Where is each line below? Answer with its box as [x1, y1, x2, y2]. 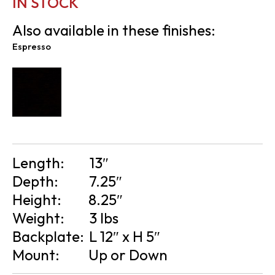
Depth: [12, 171, 61, 190]
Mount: [12, 245, 63, 264]
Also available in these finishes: [12, 20, 215, 39]
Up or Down [88, 245, 168, 264]
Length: [12, 153, 68, 172]
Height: [12, 190, 64, 209]
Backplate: [12, 227, 87, 246]
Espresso [12, 40, 51, 52]
